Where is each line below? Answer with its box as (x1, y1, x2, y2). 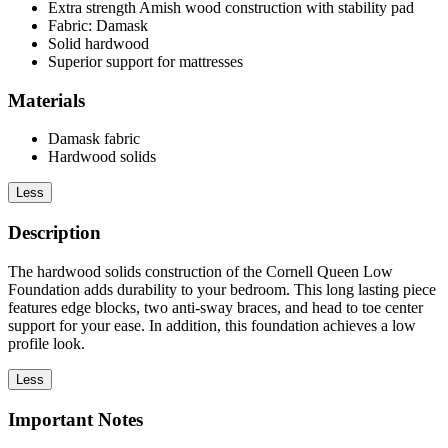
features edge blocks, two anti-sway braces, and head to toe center (8, 298, 423, 316)
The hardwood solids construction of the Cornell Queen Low (8, 262, 393, 280)
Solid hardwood (48, 34, 149, 52)
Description (8, 222, 101, 244)
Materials (8, 89, 85, 111)
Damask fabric (48, 130, 140, 148)
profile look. (8, 334, 85, 352)
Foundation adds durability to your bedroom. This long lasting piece (8, 280, 436, 298)
